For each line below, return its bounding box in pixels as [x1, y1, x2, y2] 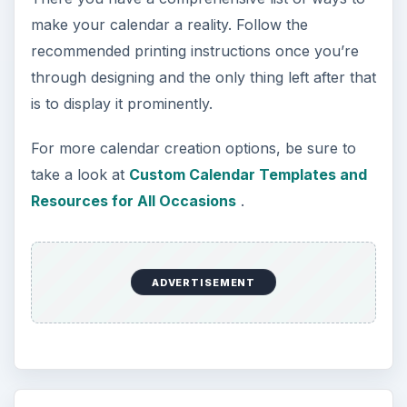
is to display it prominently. [30, 94, 213, 113]
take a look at [30, 164, 129, 184]
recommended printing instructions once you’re [30, 41, 359, 60]
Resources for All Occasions [30, 191, 236, 210]
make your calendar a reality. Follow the [30, 15, 308, 34]
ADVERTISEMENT [151, 275, 256, 289]
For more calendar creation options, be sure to [30, 138, 356, 157]
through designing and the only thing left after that [30, 67, 376, 86]
